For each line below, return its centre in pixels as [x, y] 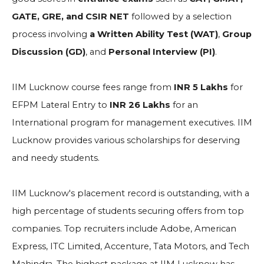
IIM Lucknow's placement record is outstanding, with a [131, 193]
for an [184, 105]
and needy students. [56, 158]
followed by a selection [180, 16]
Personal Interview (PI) [162, 52]
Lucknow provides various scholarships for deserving [126, 140]
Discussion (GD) [49, 52]
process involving [51, 34]
